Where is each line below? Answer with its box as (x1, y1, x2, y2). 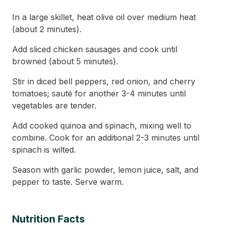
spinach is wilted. (12, 145, 76, 155)
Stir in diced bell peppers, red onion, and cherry (12, 76, 195, 86)
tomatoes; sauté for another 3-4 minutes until (12, 88, 186, 98)
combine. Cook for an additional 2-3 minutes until (12, 133, 199, 143)
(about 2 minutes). (12, 24, 81, 34)
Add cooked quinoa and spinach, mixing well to (12, 121, 191, 131)
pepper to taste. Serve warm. (12, 177, 124, 187)
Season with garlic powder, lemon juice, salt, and (12, 165, 198, 175)
